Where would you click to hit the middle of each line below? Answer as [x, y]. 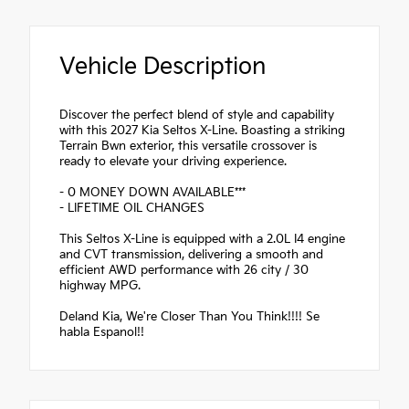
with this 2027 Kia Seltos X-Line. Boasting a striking [202, 130]
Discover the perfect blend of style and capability [197, 115]
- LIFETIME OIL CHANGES [132, 208]
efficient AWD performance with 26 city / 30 [184, 270]
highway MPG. [100, 285]
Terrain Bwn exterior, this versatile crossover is [188, 146]
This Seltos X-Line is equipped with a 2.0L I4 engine [202, 239]
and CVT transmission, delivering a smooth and [191, 254]
